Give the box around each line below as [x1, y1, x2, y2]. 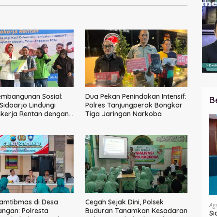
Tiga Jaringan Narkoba [85, 109, 162, 119]
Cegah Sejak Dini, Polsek [85, 198, 164, 207]
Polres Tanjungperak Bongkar [85, 101, 183, 110]
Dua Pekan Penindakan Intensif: [85, 92, 186, 101]
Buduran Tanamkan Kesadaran [85, 206, 187, 216]
